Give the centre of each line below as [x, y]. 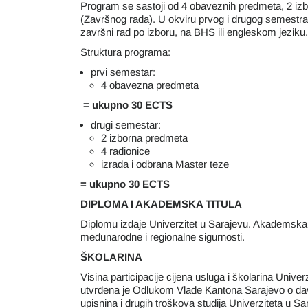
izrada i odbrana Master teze [165, 164]
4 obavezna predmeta [150, 85]
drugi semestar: [126, 125]
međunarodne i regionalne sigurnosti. [163, 237]
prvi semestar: [123, 72]
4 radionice [125, 151]
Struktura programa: [125, 52]
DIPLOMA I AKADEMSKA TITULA [161, 204]
